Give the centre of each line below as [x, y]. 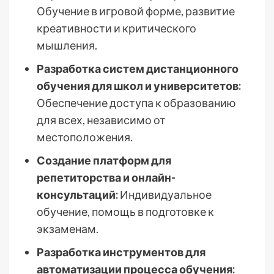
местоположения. [85, 137]
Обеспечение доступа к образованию [136, 103]
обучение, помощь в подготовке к [125, 212]
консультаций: [77, 194]
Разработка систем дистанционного [138, 68]
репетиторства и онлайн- [106, 177]
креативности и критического [117, 28]
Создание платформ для [104, 160]
